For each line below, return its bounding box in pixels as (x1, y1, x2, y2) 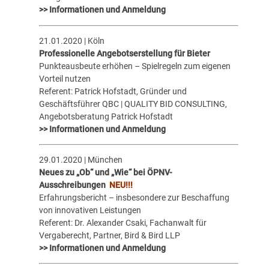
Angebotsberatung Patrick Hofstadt (38, 111, 173, 121)
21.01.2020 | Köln (38, 35, 104, 46)
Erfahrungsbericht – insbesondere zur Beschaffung (38, 193, 229, 203)
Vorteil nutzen (38, 73, 91, 83)
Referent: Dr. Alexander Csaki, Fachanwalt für (38, 218, 207, 228)
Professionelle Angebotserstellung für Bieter (38, 48, 210, 58)
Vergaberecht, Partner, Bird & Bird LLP (38, 231, 180, 241)
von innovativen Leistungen (38, 205, 141, 216)
